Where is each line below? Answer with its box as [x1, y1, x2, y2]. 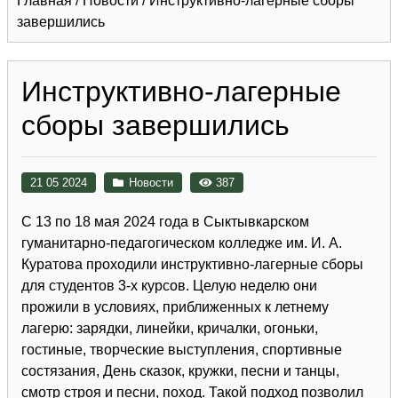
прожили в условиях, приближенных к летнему [21, 298, 329, 314]
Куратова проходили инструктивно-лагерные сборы [21, 256, 363, 272]
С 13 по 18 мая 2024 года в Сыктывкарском [21, 213, 309, 229]
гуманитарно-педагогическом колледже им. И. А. [21, 235, 342, 251]
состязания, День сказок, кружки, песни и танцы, [21, 362, 339, 378]
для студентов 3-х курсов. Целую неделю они [21, 277, 317, 293]
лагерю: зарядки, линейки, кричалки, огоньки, [21, 320, 318, 336]
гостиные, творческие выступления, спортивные [21, 341, 342, 357]
